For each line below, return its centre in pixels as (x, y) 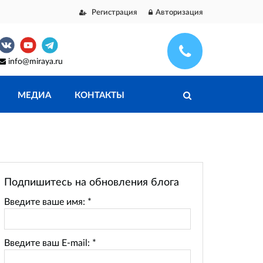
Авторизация (179, 12)
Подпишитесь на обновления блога (92, 182)
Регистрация (114, 12)
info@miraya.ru (36, 61)
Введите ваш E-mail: (48, 242)
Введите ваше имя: (46, 201)
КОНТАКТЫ (100, 95)
